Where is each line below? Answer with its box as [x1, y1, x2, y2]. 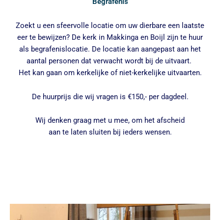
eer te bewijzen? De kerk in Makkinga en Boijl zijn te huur [17, 32, 203, 42]
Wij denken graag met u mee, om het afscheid [35, 116, 185, 125]
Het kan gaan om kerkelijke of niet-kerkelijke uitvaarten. [18, 68, 202, 77]
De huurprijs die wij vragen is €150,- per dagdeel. [31, 92, 189, 102]
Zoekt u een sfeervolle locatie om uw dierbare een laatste [16, 21, 204, 30]
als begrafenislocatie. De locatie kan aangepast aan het [19, 44, 201, 54]
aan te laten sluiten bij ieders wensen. [48, 128, 172, 137]
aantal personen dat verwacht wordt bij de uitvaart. [27, 56, 193, 65]
